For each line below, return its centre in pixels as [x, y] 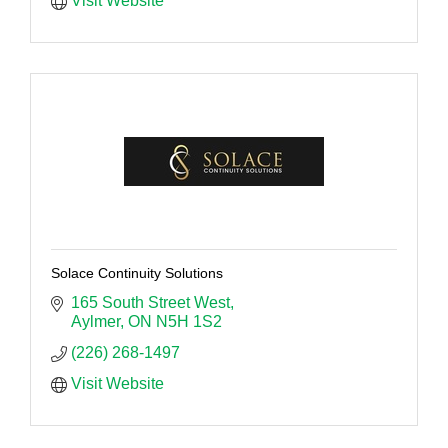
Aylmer [95, 321]
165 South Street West [150, 302]
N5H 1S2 [189, 321]
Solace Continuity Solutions [137, 272]
